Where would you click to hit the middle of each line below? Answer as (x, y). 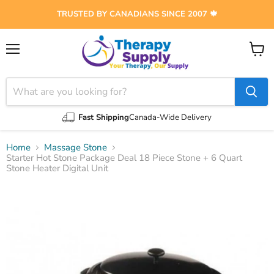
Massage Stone (76, 148)
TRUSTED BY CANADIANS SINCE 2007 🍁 (137, 14)
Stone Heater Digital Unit (57, 168)
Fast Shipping (104, 117)
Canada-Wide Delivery (170, 117)
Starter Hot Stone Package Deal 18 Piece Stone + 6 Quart (124, 158)
